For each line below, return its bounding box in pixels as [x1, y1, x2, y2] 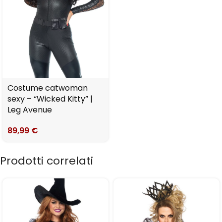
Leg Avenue [7, 104, 52, 116]
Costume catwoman [7, 82, 88, 94]
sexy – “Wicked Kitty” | [7, 93, 93, 105]
